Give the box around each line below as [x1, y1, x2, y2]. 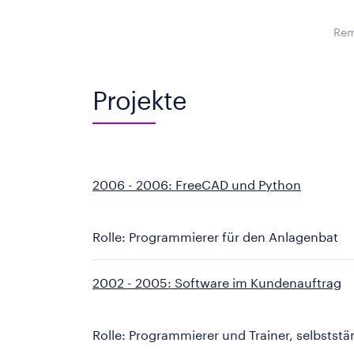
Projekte [92, 85, 186, 115]
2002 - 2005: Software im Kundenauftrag [92, 275, 341, 290]
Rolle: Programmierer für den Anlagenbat [92, 229, 338, 244]
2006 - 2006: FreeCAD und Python [92, 177, 301, 192]
